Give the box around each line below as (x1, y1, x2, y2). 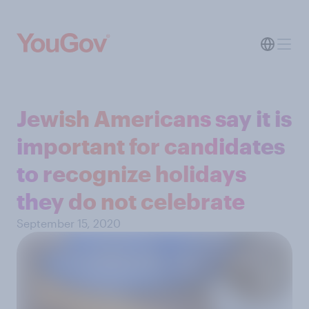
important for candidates (17, 133, 285, 159)
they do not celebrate (17, 188, 245, 214)
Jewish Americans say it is (17, 106, 292, 131)
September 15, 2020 (17, 217, 121, 230)
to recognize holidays (17, 161, 246, 186)
